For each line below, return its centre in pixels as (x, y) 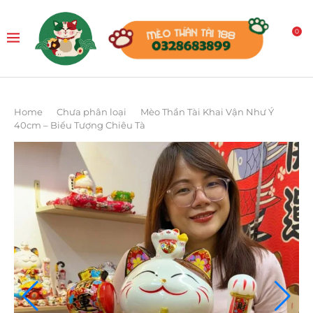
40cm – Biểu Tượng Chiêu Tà (80, 125)
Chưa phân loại (92, 112)
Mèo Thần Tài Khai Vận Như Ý (207, 112)
